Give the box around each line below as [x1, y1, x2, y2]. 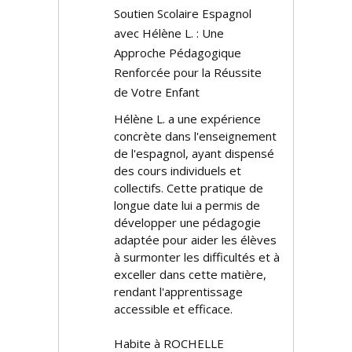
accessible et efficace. [114, 301, 233, 317]
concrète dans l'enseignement [114, 128, 277, 144]
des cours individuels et [114, 163, 241, 178]
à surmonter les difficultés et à [114, 249, 280, 265]
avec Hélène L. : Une [114, 25, 224, 41]
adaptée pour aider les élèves [114, 232, 277, 247]
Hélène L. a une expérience [114, 111, 261, 126]
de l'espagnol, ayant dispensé [114, 145, 274, 161]
